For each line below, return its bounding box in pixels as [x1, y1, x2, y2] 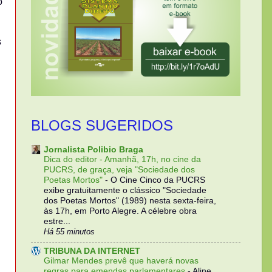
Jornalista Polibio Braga [44, 144, 143, 155]
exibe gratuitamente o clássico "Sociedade [44, 186, 206, 195]
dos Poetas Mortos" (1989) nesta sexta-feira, [44, 196, 216, 206]
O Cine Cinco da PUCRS [110, 175, 205, 185]
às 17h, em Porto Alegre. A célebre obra [44, 206, 197, 216]
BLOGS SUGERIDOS [31, 117, 173, 134]
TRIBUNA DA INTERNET [44, 246, 140, 256]
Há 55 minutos [44, 227, 95, 237]
